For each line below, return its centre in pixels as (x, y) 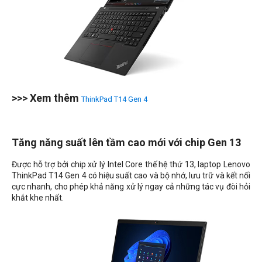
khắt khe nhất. (38, 197)
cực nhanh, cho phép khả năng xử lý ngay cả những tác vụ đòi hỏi (131, 186)
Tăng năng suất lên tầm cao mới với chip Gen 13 (126, 142)
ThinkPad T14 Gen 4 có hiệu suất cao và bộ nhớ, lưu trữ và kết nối (131, 175)
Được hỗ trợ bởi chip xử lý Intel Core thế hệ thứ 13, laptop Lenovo (131, 164)
